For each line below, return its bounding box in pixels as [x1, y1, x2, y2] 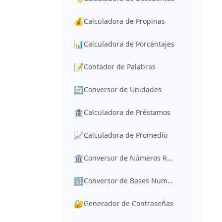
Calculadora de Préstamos [84, 108, 170, 117]
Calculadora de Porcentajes [84, 39, 174, 49]
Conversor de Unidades [84, 85, 162, 94]
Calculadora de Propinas [84, 16, 165, 26]
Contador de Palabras [84, 62, 156, 71]
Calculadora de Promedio [84, 130, 167, 140]
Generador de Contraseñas [84, 199, 173, 208]
